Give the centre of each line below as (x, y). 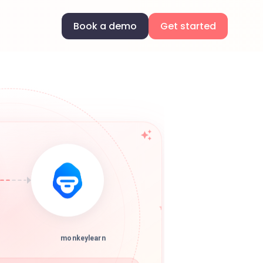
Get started (188, 26)
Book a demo (105, 26)
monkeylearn (83, 243)
